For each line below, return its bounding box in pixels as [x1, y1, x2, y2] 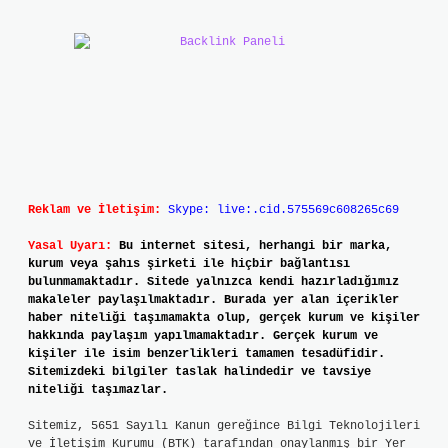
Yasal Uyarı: [28, 239, 112, 253]
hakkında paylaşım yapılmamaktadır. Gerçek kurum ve [28, 329, 378, 343]
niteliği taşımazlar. [28, 383, 168, 397]
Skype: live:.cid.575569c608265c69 [168, 203, 399, 217]
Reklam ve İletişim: [28, 203, 161, 217]
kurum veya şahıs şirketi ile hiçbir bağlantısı [28, 257, 350, 271]
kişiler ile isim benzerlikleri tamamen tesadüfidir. [28, 347, 385, 361]
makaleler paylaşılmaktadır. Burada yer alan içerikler [28, 293, 399, 307]
